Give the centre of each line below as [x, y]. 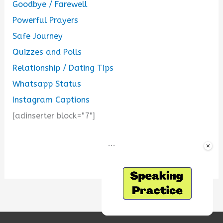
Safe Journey [38, 36]
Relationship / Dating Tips [63, 68]
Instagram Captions [51, 100]
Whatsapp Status [47, 84]
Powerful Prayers [46, 20]
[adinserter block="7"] [54, 115]
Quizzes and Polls [47, 52]
